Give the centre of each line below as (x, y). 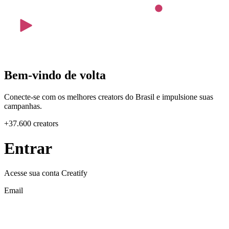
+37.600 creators (31, 123)
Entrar (28, 148)
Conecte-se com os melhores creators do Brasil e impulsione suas (109, 97)
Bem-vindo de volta (55, 75)
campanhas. (23, 106)
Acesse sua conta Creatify (46, 173)
